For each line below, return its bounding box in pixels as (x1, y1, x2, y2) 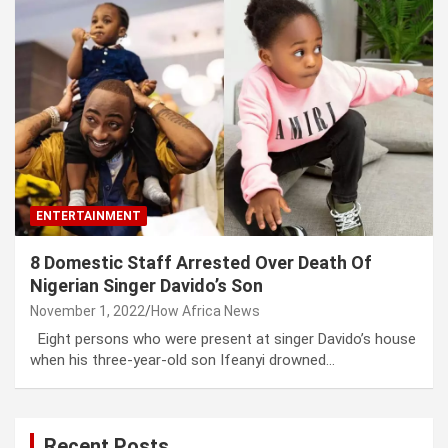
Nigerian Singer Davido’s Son (30, 274, 263, 296)
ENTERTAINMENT (36, 208, 141, 223)
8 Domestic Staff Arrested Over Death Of (30, 251, 372, 273)
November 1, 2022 (30, 302, 145, 319)
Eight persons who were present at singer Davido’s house (30, 329, 416, 348)
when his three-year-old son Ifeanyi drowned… (30, 350, 335, 369)
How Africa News (151, 302, 260, 319)
